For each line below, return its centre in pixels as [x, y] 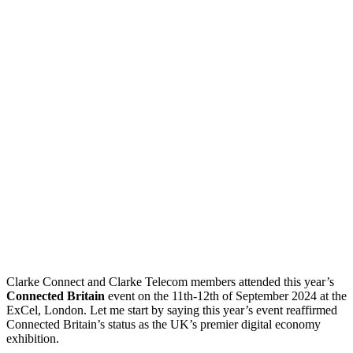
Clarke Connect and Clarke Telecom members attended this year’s [170, 281]
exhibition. [33, 338]
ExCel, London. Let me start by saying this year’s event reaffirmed [172, 310]
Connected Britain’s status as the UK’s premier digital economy [163, 324]
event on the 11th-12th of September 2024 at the [226, 295]
